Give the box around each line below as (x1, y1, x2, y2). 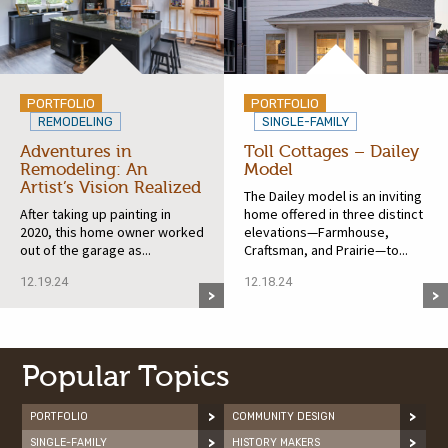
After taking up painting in (20, 205, 171, 224)
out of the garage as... (20, 241, 151, 260)
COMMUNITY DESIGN (232, 410, 335, 424)
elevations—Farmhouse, (244, 223, 389, 242)
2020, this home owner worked (20, 223, 204, 242)
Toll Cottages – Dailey (244, 142, 419, 162)
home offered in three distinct (244, 205, 423, 224)
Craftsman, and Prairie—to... (244, 241, 408, 260)
